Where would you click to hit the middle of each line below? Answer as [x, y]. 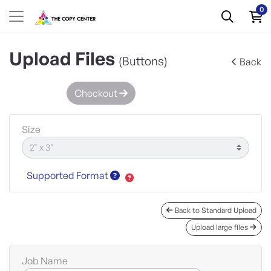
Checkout [97, 93]
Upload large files [220, 227]
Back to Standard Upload [215, 211]
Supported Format [68, 176]
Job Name [45, 261]
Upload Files [64, 58]
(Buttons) [143, 61]
